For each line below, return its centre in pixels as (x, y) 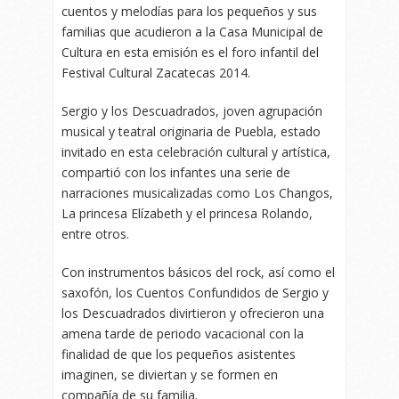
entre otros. (95, 234)
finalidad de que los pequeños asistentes (179, 354)
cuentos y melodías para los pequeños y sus (189, 12)
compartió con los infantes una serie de (176, 173)
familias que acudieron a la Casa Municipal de (192, 32)
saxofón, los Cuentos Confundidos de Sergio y (195, 293)
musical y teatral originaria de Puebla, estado (191, 132)
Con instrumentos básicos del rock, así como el (198, 273)
